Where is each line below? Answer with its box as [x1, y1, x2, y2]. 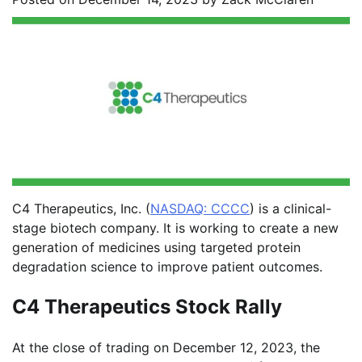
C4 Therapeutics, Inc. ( [12, 200, 150, 217]
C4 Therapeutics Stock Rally [12, 294, 282, 318]
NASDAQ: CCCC [150, 200, 250, 217]
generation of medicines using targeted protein [12, 239, 301, 255]
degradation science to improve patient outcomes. [12, 259, 322, 275]
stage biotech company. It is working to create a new [12, 220, 339, 236]
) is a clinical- [250, 200, 331, 217]
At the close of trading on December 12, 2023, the [12, 339, 320, 356]
